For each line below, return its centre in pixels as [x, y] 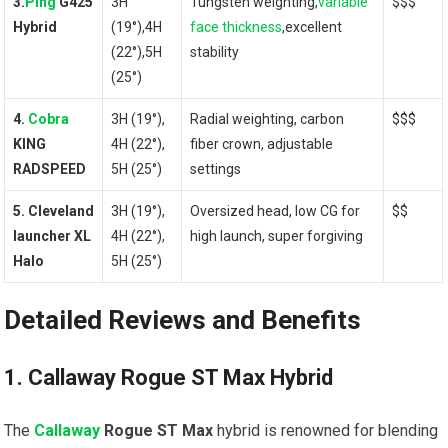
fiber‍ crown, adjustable [262, 144]
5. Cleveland [54, 211]
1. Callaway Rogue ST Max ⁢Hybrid [169, 378]
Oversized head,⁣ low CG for [275, 211]
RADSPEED [50, 169]
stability [215, 52]
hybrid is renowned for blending [326, 431]
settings [216, 169]
